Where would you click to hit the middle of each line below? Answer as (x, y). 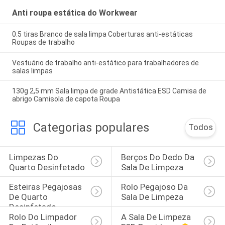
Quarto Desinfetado (47, 167)
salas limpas (32, 71)
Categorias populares (91, 128)
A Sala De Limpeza (157, 217)
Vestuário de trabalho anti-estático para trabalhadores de (105, 63)
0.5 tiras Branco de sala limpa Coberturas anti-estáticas (102, 34)
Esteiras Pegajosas (46, 187)
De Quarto (29, 197)
